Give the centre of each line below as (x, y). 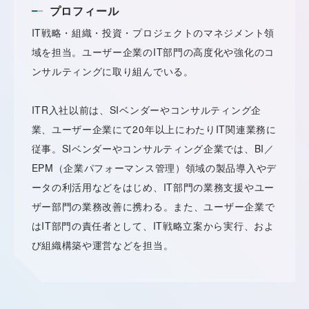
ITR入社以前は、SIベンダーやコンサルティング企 (147, 110)
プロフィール (84, 11)
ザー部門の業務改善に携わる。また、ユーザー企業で (153, 206)
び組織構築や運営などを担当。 (102, 245)
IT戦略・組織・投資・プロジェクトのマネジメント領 (153, 32)
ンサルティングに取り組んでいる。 (112, 71)
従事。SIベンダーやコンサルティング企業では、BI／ (153, 148)
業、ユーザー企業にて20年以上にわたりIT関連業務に (154, 129)
